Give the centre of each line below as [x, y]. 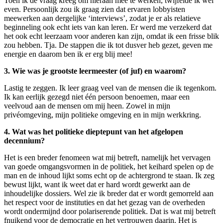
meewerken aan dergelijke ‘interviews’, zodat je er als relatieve [102, 18]
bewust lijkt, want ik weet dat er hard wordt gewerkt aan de [97, 185]
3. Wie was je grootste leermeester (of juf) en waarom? [95, 71]
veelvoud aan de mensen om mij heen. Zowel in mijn [87, 106]
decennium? [24, 141]
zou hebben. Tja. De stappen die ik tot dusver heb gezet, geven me [108, 45]
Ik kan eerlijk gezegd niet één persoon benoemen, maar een [97, 97]
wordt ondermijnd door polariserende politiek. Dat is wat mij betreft [110, 212]
